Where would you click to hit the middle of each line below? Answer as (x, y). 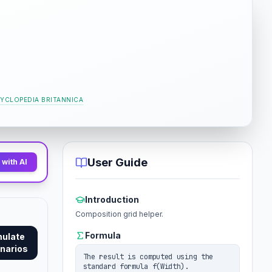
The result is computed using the (148, 257)
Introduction (112, 199)
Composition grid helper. (119, 214)
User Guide (117, 162)
